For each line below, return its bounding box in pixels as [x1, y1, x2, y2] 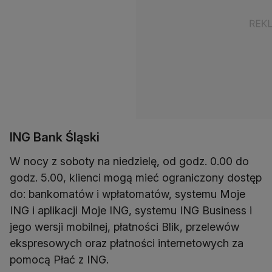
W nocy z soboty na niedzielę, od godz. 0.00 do [10, 155, 249, 168]
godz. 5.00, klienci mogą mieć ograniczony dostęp [10, 171, 262, 185]
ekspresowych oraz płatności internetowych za [10, 237, 243, 250]
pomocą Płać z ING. [10, 253, 109, 267]
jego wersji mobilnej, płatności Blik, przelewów [10, 220, 239, 234]
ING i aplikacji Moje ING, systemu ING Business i [10, 204, 252, 217]
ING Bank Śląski [10, 130, 100, 145]
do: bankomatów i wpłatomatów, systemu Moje [10, 188, 245, 201]
